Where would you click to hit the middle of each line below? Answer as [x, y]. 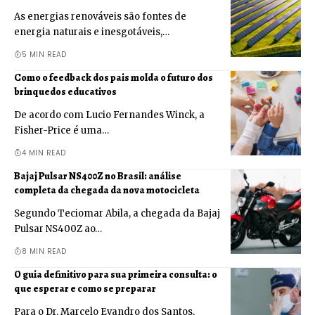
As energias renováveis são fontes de [100, 17]
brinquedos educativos [66, 92]
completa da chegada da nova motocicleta [108, 191]
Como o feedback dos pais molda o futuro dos [114, 78]
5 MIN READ [44, 55]
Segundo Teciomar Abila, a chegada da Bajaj [117, 214]
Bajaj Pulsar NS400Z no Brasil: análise [98, 176]
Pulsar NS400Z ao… [58, 229]
